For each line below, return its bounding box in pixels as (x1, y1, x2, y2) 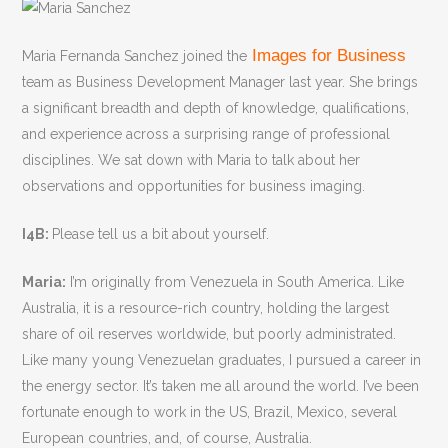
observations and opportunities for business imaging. (22, 178, 366, 195)
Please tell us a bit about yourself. (52, 226, 270, 243)
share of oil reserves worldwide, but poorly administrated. (22, 326, 397, 343)
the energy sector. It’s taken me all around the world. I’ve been (22, 378, 420, 395)
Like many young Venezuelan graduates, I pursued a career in (22, 352, 422, 369)
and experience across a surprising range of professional (22, 126, 391, 143)
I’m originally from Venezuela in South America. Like (66, 274, 405, 291)
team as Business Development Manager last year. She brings (22, 74, 419, 91)
